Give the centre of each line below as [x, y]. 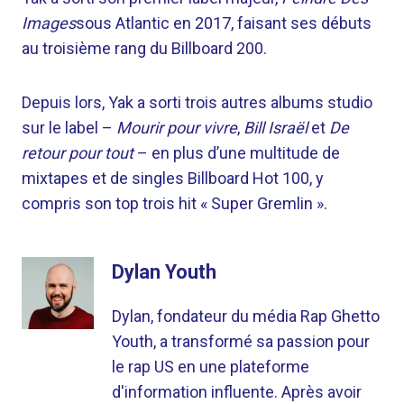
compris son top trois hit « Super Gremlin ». [174, 204]
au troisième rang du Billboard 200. [144, 49]
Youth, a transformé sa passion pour [241, 342]
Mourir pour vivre [177, 128]
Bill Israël [275, 128]
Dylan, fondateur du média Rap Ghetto [246, 317]
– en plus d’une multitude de [237, 153]
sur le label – [69, 128]
